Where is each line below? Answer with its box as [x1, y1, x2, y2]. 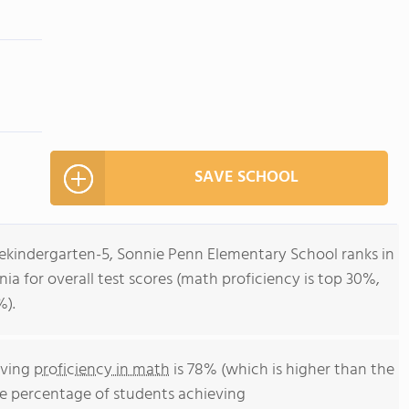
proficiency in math [34, 357, 170, 383]
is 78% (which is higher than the [170, 357, 394, 383]
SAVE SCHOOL [194, 164, 299, 191]
